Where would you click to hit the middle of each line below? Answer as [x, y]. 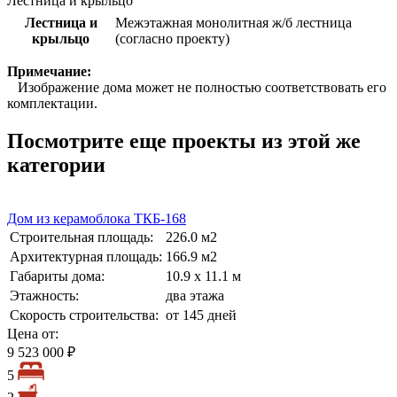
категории [56, 164]
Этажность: [44, 295]
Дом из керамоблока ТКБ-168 [97, 218]
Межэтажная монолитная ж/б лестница [234, 22]
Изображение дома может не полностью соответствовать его [197, 87]
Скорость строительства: [84, 315]
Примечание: [49, 71]
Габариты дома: [57, 276]
